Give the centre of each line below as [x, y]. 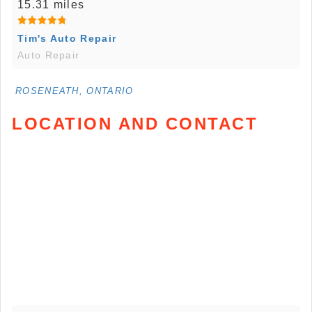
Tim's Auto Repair [67, 39]
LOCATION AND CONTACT [135, 124]
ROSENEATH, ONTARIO [75, 91]
